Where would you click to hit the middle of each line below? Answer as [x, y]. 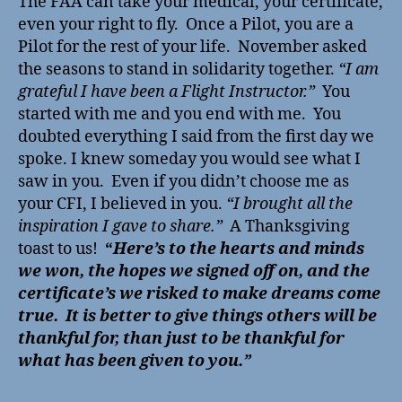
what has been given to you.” [135, 361]
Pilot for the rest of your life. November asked [192, 47]
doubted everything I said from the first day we [196, 137]
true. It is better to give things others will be [197, 316]
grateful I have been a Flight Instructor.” [170, 92]
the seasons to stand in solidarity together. [178, 70]
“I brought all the [289, 204]
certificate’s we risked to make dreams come [199, 294]
